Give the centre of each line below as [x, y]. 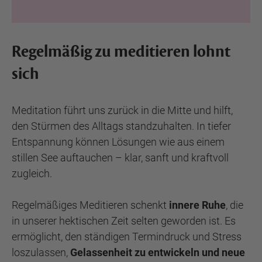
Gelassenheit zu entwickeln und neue [158, 252]
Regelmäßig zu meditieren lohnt [121, 51]
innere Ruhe [197, 205]
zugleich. [32, 173]
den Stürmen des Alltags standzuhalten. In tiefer [121, 126]
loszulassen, [41, 252]
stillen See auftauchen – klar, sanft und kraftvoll [120, 158]
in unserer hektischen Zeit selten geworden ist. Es [124, 221]
